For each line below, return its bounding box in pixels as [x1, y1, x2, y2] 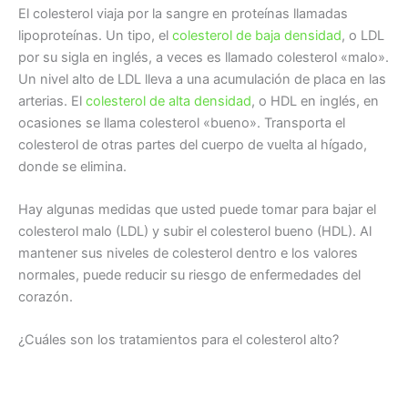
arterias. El [18, 92, 86, 109]
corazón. [18, 289, 73, 306]
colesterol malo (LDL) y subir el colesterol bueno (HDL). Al [18, 223, 372, 240]
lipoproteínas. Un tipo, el [18, 26, 172, 44]
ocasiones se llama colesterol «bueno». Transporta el [18, 114, 345, 131]
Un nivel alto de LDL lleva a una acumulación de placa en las [18, 70, 386, 87]
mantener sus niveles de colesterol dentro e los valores [18, 245, 358, 262]
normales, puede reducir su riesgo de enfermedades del [18, 267, 361, 284]
